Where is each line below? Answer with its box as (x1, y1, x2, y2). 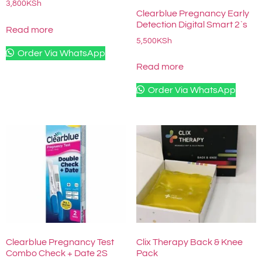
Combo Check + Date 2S (6, 249, 108, 258)
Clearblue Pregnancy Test (6, 237, 114, 247)
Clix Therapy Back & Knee (136, 237, 243, 247)
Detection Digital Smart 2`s (136, 19, 247, 29)
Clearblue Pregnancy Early (136, 8, 249, 18)
